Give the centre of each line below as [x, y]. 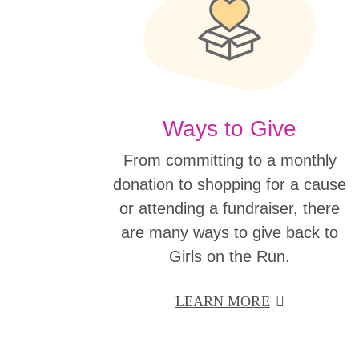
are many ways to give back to [230, 232]
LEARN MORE [222, 301]
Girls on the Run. [230, 256]
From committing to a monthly [230, 160]
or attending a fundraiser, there [230, 208]
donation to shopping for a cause [230, 184]
